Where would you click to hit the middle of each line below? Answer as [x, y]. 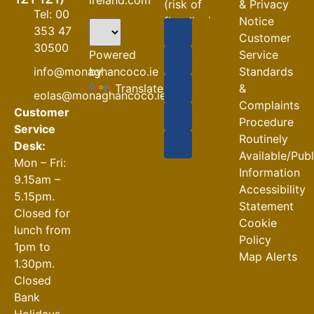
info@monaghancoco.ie [96, 72]
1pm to [32, 247]
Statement [266, 206]
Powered [112, 55]
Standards [266, 72]
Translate [139, 89]
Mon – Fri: [40, 163]
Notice [257, 21]
